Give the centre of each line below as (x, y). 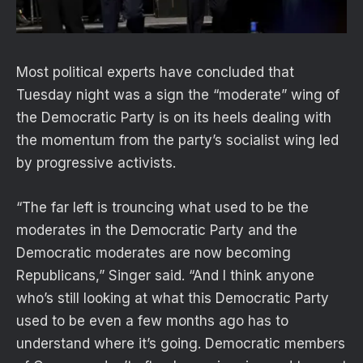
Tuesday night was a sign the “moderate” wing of (178, 95)
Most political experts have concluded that (155, 73)
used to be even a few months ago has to (152, 320)
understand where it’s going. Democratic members (181, 343)
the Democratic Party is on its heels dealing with (174, 118)
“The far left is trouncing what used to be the (162, 207)
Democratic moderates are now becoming (154, 252)
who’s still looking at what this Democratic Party (173, 298)
